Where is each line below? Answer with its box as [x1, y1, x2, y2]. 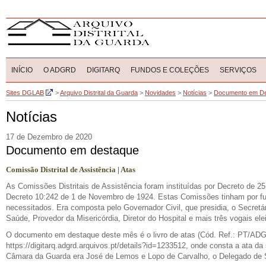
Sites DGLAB [6, 89, 44, 96]
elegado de [224, 252, 264, 261]
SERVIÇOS [220, 66, 256, 74]
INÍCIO [11, 66, 33, 74]
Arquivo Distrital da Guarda [60, 89, 138, 96]
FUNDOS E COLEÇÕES [131, 66, 209, 74]
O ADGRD [43, 66, 76, 74]
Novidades [145, 89, 176, 96]
